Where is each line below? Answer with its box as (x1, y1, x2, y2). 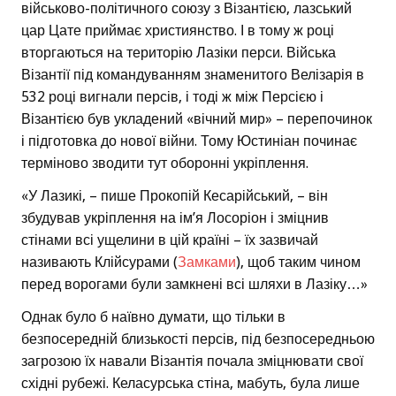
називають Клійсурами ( (21, 253, 178, 270)
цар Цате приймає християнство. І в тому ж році (21, 21, 334, 39)
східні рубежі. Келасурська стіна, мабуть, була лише (21, 374, 360, 392)
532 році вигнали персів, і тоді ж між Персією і (21, 88, 324, 105)
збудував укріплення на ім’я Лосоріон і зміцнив (21, 209, 329, 226)
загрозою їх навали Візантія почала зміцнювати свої (21, 352, 363, 369)
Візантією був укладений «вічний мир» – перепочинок (21, 110, 372, 127)
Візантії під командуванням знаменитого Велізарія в (21, 65, 364, 83)
